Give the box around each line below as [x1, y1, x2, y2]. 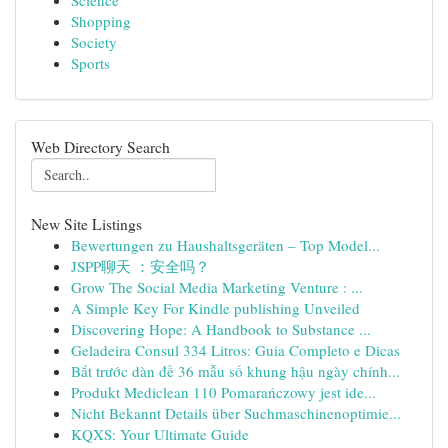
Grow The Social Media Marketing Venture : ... [71, 277, 363, 297]
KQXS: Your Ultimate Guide [71, 424, 249, 444]
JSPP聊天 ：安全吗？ [71, 256, 210, 276]
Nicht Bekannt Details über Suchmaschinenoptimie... [71, 403, 401, 423]
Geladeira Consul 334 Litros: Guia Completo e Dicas [71, 340, 400, 360]
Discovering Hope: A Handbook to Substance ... [71, 319, 371, 339]
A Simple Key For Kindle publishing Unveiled [71, 298, 360, 318]
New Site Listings [31, 213, 142, 234]
